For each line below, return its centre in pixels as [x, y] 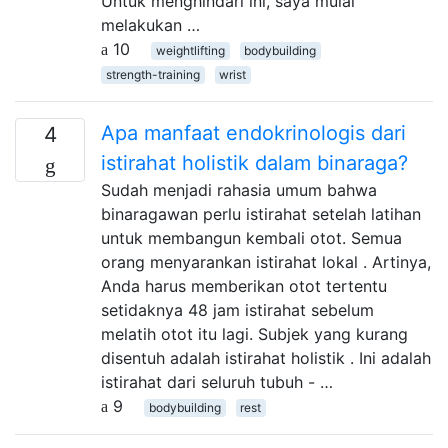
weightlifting [190, 50]
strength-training [152, 74]
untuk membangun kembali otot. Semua [251, 237]
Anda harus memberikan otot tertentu [244, 285]
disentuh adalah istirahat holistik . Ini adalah [266, 357]
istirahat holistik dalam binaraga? [254, 162]
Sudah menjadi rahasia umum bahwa [239, 189]
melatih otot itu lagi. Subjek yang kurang [254, 333]
